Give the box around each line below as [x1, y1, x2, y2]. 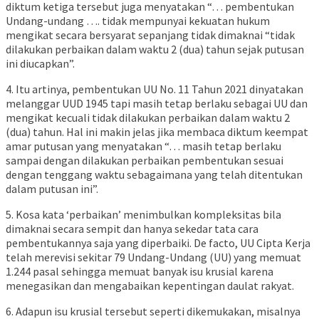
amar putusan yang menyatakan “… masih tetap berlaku [6, 139, 281, 154]
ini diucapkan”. [6, 56, 75, 71]
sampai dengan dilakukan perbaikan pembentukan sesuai [6, 153, 283, 168]
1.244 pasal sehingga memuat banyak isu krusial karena [6, 264, 273, 279]
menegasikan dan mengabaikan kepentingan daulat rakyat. [6, 278, 294, 293]
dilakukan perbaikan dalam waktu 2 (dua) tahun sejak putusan [6, 42, 304, 57]
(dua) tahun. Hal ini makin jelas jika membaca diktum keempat [6, 125, 308, 140]
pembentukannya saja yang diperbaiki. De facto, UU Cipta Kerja [6, 236, 310, 251]
